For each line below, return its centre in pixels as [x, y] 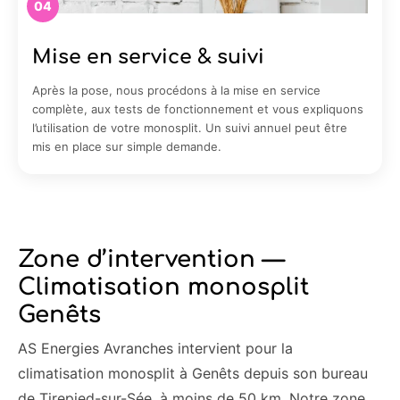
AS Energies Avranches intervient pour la [155, 348]
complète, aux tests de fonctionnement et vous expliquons [198, 108]
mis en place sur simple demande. [127, 146]
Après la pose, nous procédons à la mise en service [176, 90]
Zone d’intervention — [151, 259]
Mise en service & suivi [148, 57]
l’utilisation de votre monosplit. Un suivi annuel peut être [190, 127]
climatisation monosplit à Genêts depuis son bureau [193, 373]
